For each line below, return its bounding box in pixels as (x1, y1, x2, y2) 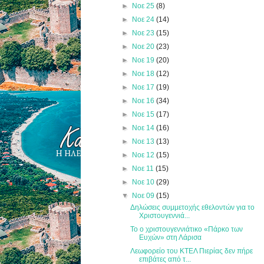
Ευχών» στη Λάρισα (139, 233, 202, 242)
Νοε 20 (131, 42, 156, 51)
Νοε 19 (131, 55, 156, 64)
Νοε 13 (131, 137, 156, 146)
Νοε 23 (131, 28, 156, 37)
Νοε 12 (131, 150, 156, 159)
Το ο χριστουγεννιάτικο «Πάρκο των (130, 225, 243, 233)
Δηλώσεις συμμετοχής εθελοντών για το (130, 203, 255, 212)
